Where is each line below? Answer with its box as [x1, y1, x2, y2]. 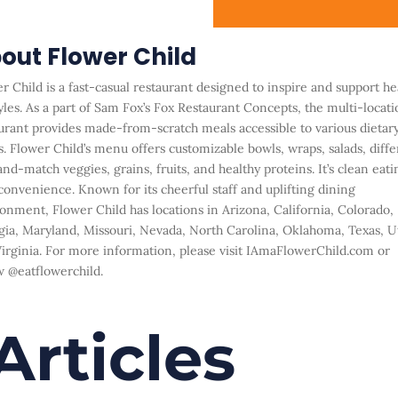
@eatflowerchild [7, 262, 100, 279]
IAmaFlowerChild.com [245, 242, 374, 259]
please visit [179, 242, 246, 259]
